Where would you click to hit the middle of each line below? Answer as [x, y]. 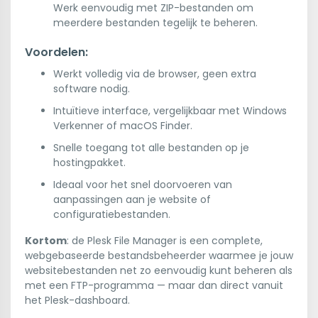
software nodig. [92, 89]
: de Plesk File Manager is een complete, [165, 241]
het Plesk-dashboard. [77, 300]
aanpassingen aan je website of [132, 199]
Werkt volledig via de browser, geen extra [155, 74]
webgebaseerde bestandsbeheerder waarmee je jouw [159, 256]
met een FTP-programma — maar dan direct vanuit [154, 285]
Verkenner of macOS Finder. [123, 126]
